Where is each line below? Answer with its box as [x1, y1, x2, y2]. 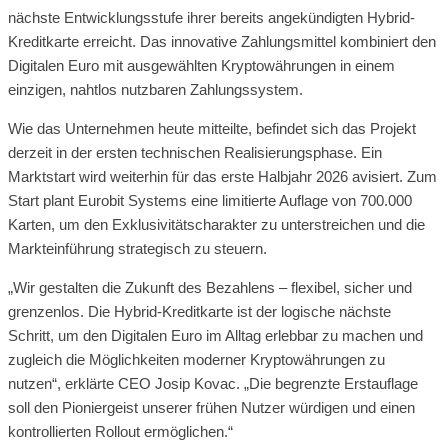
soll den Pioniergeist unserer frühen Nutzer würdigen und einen [8, 398, 415, 416]
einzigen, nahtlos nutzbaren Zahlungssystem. [8, 80, 303, 98]
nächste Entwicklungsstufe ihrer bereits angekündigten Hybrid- [8, 8, 415, 26]
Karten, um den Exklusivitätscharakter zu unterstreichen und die [8, 215, 425, 233]
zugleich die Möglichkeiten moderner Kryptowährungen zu [8, 350, 385, 368]
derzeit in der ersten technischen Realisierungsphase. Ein [8, 143, 382, 161]
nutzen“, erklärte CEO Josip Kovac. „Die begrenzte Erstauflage [8, 374, 418, 392]
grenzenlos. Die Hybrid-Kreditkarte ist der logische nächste [8, 302, 391, 320]
